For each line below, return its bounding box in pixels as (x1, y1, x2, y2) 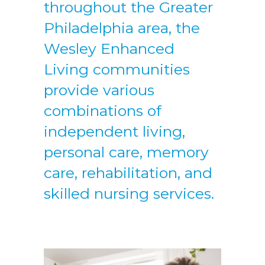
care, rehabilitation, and (44, 164, 212, 182)
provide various (44, 81, 154, 99)
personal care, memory (44, 143, 209, 161)
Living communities (44, 60, 190, 78)
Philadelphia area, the (44, 19, 200, 37)
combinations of (44, 102, 161, 119)
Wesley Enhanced (44, 40, 174, 57)
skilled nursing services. (44, 185, 214, 202)
